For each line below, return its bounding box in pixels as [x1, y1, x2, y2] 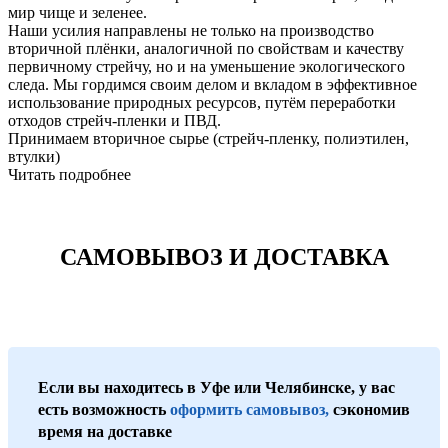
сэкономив [329, 401, 410, 419]
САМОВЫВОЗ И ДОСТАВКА [59, 244, 389, 271]
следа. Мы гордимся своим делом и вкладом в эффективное [8, 76, 417, 94]
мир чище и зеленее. [8, 4, 147, 22]
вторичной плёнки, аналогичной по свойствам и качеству [8, 40, 404, 58]
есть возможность [38, 401, 170, 419]
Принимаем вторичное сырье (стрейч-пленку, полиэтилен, [8, 130, 409, 148]
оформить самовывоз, [170, 401, 329, 419]
